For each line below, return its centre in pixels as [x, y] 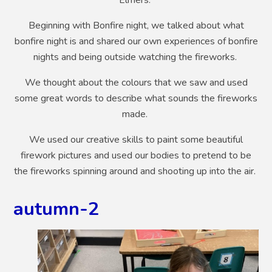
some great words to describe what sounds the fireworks [136, 98]
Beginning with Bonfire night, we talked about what [136, 25]
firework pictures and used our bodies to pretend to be [136, 155]
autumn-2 [56, 209]
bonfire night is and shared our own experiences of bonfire [136, 41]
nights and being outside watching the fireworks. [136, 57]
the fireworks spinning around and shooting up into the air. [136, 171]
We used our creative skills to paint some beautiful [136, 139]
